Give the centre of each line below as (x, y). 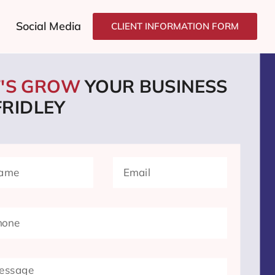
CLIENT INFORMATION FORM (175, 26)
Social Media (48, 26)
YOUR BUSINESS (156, 86)
